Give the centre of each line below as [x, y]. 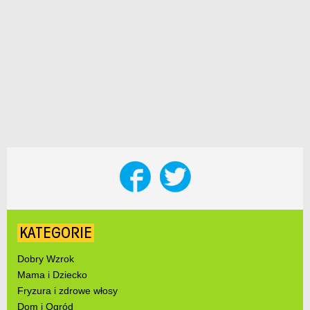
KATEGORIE [56, 233]
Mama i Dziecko [52, 275]
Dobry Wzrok [46, 259]
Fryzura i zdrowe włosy [67, 291]
